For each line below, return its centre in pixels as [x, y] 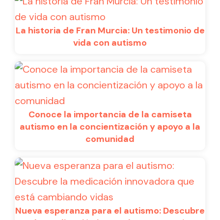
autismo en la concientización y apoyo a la [110, 126]
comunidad [110, 139]
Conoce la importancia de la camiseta [110, 114]
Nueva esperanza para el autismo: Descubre [110, 210]
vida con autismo [110, 42]
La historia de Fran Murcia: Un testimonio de [110, 30]
